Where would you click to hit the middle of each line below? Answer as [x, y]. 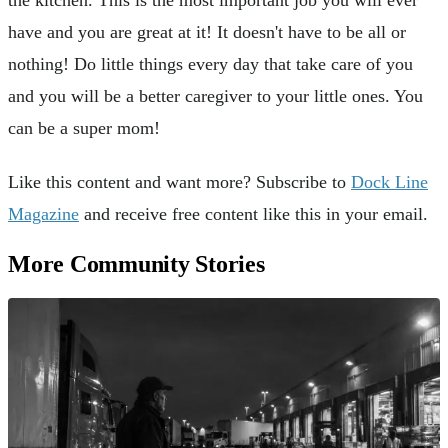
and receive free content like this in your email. [253, 213]
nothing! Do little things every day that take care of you [210, 64]
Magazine [43, 213]
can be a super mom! [84, 128]
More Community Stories [136, 264]
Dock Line [389, 181]
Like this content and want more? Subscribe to [179, 181]
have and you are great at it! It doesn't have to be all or [207, 32]
